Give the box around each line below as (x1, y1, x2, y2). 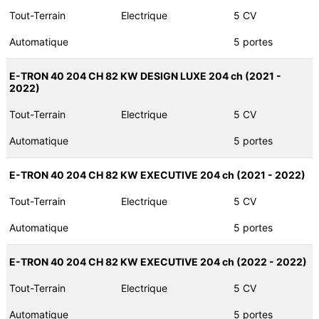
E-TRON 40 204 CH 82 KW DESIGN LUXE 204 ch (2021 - (9, 70, 281, 83)
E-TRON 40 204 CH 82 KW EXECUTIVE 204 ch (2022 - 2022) (9, 256, 307, 268)
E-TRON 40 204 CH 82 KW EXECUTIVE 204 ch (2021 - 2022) (9, 169, 305, 182)
